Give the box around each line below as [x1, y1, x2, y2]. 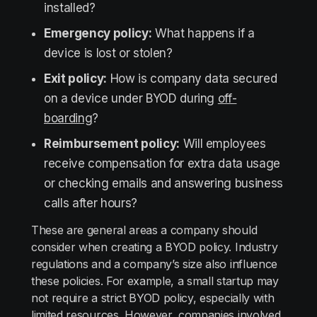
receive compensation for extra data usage [44, 156, 281, 171]
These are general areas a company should [31, 223, 258, 237]
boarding [44, 111, 93, 125]
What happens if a [151, 26, 255, 40]
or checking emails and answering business [44, 176, 284, 190]
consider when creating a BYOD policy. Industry [31, 240, 278, 254]
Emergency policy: [44, 26, 152, 40]
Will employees [179, 137, 266, 151]
